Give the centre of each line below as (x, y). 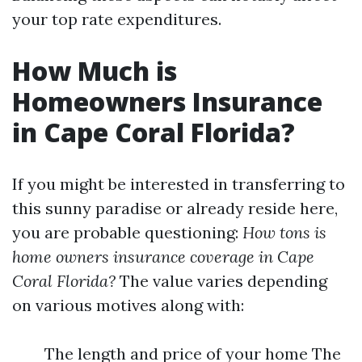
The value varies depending (221, 281)
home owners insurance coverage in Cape (163, 257)
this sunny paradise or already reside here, (175, 208)
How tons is (284, 232)
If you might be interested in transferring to (179, 184)
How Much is (95, 71)
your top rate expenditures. (117, 19)
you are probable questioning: (127, 232)
